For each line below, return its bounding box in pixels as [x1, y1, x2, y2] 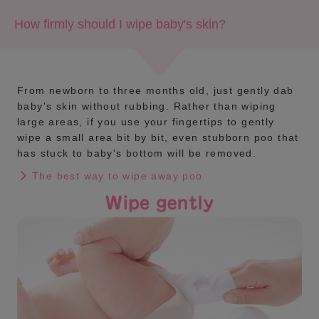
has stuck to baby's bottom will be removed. [17, 147, 257, 159]
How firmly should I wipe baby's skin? [14, 17, 226, 32]
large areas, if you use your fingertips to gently [17, 116, 275, 128]
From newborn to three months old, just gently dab [17, 85, 294, 97]
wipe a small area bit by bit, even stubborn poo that [17, 132, 299, 144]
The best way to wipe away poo [32, 169, 203, 182]
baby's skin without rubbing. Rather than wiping [17, 100, 276, 113]
